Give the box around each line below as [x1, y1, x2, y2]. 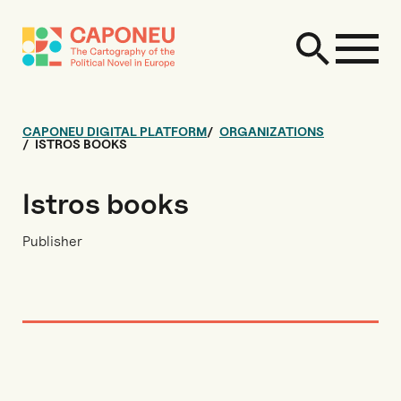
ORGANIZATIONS [219, 124, 324, 139]
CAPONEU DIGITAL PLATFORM [22, 124, 207, 139]
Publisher [22, 233, 82, 250]
